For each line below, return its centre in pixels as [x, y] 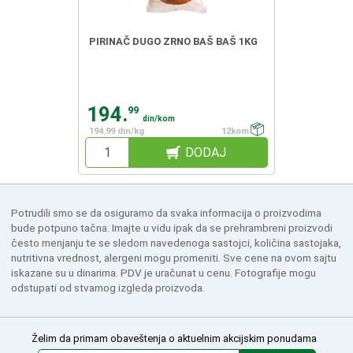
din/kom [159, 118]
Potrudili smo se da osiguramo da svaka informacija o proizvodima [166, 212]
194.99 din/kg [117, 131]
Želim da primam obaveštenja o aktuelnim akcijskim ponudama [174, 338]
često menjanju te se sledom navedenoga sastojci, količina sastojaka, [176, 242]
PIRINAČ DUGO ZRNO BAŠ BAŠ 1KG [173, 41]
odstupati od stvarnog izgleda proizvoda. [108, 287]
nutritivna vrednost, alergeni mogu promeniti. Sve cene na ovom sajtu [173, 257]
